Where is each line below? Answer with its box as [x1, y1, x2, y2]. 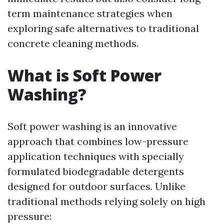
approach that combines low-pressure [7, 135, 188, 147]
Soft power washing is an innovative [7, 120, 177, 132]
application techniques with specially [7, 150, 184, 162]
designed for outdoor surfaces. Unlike [7, 180, 185, 192]
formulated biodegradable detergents [7, 165, 184, 177]
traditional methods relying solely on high [7, 195, 205, 207]
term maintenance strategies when [7, 7, 172, 19]
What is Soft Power [7, 64, 161, 86]
